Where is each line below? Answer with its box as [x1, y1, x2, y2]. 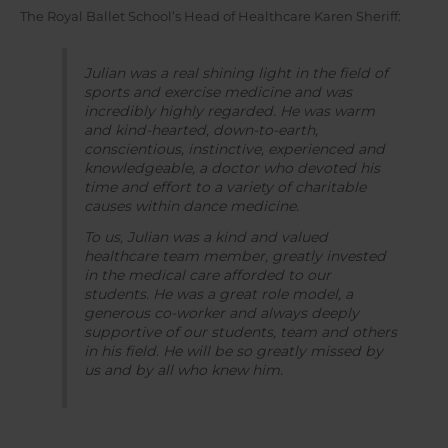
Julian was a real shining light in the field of [83, 64, 388, 83]
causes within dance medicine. [83, 197, 299, 216]
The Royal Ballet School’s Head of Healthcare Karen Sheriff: [20, 9, 401, 25]
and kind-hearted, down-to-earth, [83, 121, 318, 140]
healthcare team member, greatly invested [83, 246, 386, 265]
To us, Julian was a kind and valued [83, 227, 328, 246]
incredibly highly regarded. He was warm [83, 102, 375, 121]
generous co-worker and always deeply [83, 303, 359, 322]
